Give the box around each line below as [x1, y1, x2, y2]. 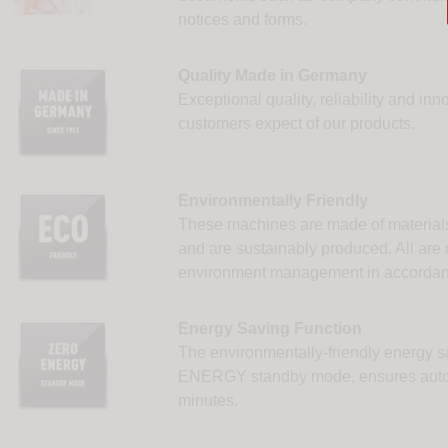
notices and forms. [177, 11, 307, 29]
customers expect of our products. [177, 115, 415, 133]
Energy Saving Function [177, 320, 362, 338]
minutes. [177, 392, 238, 410]
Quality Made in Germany [177, 67, 367, 85]
